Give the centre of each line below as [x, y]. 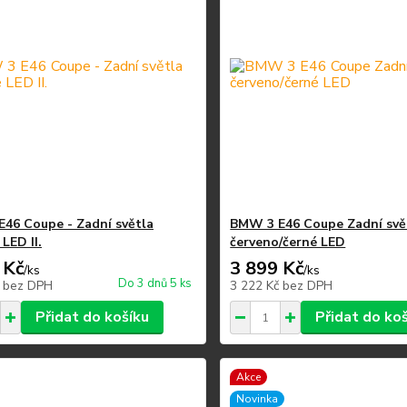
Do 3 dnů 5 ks [155, 283]
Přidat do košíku [92, 317]
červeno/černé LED [288, 242]
